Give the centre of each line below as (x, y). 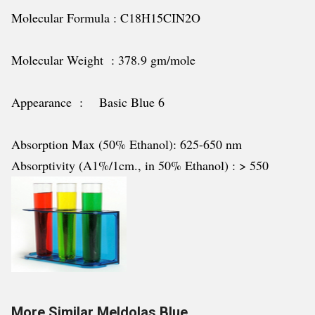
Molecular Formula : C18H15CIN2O (106, 18)
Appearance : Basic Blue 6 (88, 102)
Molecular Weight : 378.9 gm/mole (103, 60)
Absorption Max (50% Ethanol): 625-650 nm (127, 144)
